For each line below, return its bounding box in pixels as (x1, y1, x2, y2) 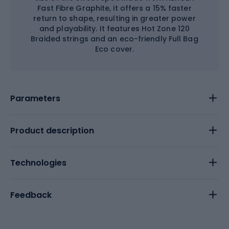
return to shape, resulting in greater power (33, 13, 196, 24)
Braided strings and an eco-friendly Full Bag (31, 34, 198, 44)
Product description (10, 125, 94, 136)
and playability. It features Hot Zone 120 (39, 24, 190, 34)
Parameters (10, 93, 60, 104)
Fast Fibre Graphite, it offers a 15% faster (37, 3, 192, 13)
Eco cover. (95, 44, 134, 54)
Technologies (10, 157, 66, 169)
